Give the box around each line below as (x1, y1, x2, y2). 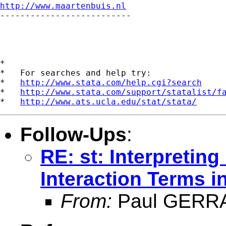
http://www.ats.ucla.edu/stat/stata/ (20, 96, 197, 106)
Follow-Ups (20, 123, 127, 145)
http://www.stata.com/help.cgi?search (20, 77, 202, 87)
